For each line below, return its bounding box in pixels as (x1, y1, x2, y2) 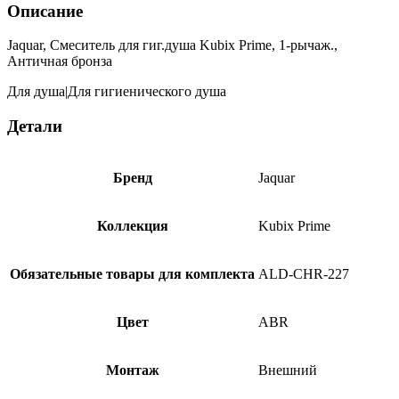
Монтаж (105, 362, 159, 378)
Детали (7, 116, 62, 135)
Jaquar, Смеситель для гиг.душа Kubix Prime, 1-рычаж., (7, 37, 338, 53)
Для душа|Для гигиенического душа (7, 84, 226, 100)
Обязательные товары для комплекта (10, 265, 255, 281)
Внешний (258, 362, 317, 378)
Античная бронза (7, 53, 112, 69)
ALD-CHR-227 (258, 265, 349, 281)
